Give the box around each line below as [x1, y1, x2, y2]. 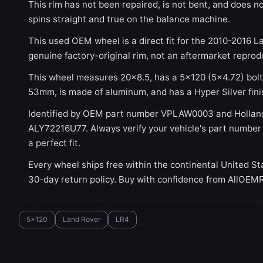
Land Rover [63, 215, 100, 224]
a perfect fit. [28, 137, 80, 149]
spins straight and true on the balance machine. [28, 14, 230, 25]
